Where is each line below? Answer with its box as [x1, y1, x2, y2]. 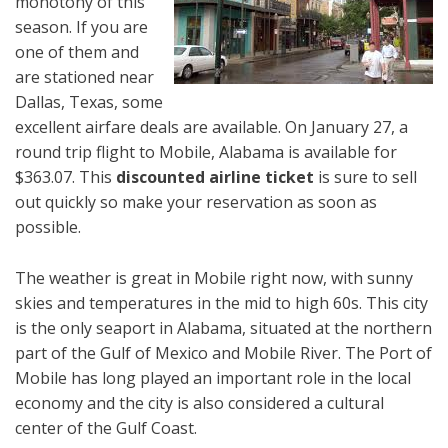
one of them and [15, 41, 139, 64]
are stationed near [15, 66, 154, 89]
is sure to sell [314, 166, 417, 189]
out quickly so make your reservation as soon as [15, 191, 377, 214]
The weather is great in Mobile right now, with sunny [15, 267, 413, 290]
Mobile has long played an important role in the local [15, 367, 411, 390]
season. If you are [15, 16, 148, 39]
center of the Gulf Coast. [15, 417, 197, 440]
